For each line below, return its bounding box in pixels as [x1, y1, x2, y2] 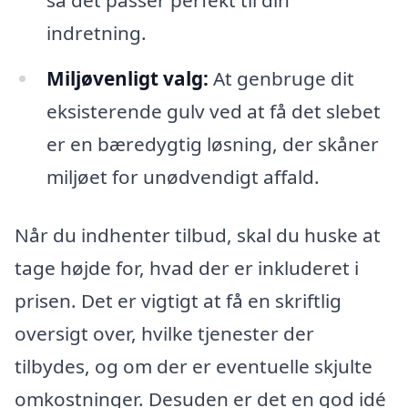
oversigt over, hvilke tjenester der [15, 320, 314, 346]
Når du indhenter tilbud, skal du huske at [15, 221, 381, 248]
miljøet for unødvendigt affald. [46, 163, 320, 189]
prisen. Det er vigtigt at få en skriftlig [15, 287, 342, 313]
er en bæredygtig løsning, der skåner [46, 130, 379, 157]
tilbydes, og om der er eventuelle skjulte [15, 352, 372, 379]
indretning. [46, 19, 147, 46]
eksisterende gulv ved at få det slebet [46, 97, 381, 124]
